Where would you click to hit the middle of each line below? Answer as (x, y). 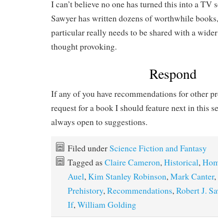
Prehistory (85, 191)
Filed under (89, 148)
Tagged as (86, 163)
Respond (173, 74)
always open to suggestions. (99, 122)
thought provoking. (84, 47)
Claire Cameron (132, 163)
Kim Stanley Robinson (127, 177)
